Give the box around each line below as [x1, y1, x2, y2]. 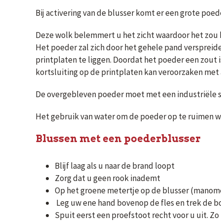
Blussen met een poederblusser [36, 133, 201, 145]
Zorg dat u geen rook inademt [55, 173, 160, 184]
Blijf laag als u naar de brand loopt [55, 160, 175, 171]
